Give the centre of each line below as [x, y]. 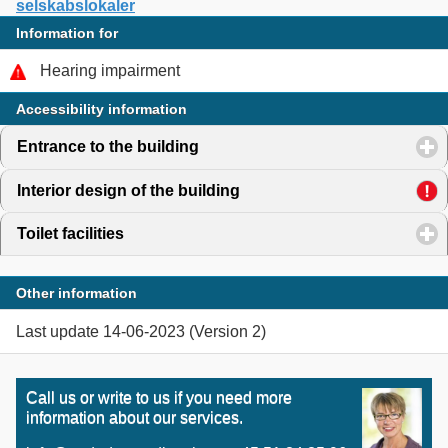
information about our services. [134, 417]
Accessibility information [101, 109]
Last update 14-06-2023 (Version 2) [141, 331]
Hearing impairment [110, 71]
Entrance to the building [108, 147]
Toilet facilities [70, 234]
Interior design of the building [128, 190]
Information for [67, 32]
